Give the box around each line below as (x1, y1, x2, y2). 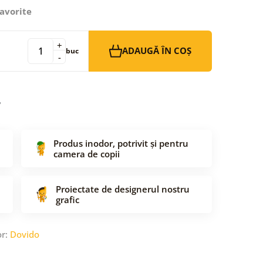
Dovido (10, 228, 39, 240)
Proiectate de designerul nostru (56, 183, 190, 195)
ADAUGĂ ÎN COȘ (122, 45, 191, 57)
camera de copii (53, 147, 120, 160)
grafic (56, 193, 79, 205)
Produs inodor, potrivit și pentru (53, 137, 188, 149)
